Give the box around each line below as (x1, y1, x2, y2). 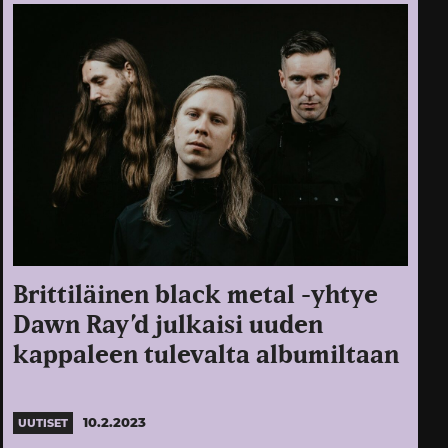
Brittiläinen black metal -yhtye (13, 283, 379, 309)
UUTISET (18, 415, 69, 430)
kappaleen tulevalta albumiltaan (13, 343, 400, 369)
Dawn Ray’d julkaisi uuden (13, 313, 324, 339)
